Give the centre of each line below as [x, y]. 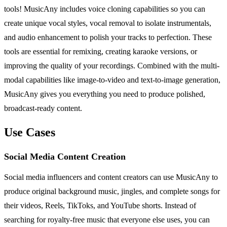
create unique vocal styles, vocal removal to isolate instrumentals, [108, 23]
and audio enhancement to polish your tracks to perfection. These [108, 37]
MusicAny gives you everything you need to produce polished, [105, 94]
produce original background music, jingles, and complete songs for [112, 192]
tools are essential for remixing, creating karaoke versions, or [101, 52]
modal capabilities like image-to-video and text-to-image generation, [112, 80]
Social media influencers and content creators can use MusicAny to [111, 177]
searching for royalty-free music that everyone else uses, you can [107, 220]
